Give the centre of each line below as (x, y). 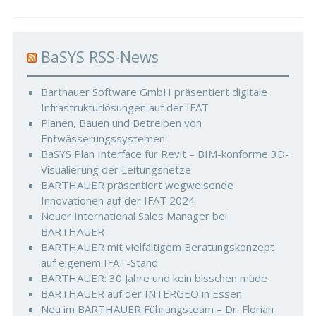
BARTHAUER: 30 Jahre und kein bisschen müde (154, 278)
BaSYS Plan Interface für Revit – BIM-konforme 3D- (165, 154)
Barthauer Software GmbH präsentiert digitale (154, 92)
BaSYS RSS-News (99, 57)
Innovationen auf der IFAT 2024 (117, 200)
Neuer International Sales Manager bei (134, 216)
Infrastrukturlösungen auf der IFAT (124, 107)
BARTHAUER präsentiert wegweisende (137, 185)
